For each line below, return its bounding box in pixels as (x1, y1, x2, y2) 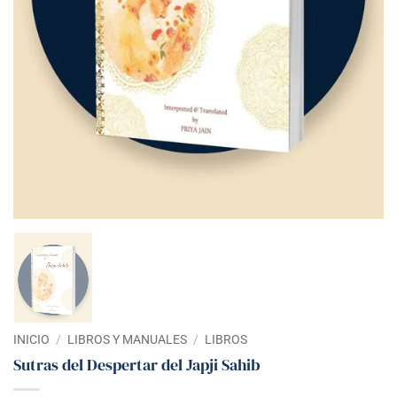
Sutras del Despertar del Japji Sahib (13, 353, 260, 376)
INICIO (13, 331, 50, 346)
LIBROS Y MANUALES (67, 331, 188, 346)
